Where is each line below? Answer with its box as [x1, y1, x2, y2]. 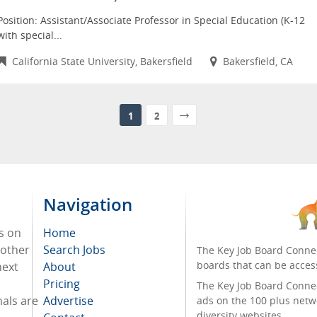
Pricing [43, 276, 80, 292]
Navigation [43, 192, 132, 216]
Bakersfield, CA [222, 54, 293, 68]
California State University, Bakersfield [12, 54, 193, 68]
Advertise [43, 293, 93, 309]
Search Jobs [43, 242, 105, 258]
